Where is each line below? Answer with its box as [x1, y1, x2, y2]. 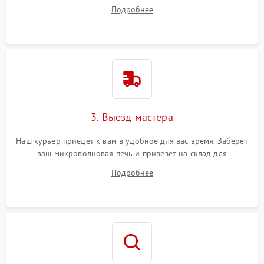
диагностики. [107, 160, 157, 171]
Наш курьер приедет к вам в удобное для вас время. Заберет [16, 136, 248, 146]
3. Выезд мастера [91, 110, 173, 124]
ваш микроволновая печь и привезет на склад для [37, 148, 227, 159]
